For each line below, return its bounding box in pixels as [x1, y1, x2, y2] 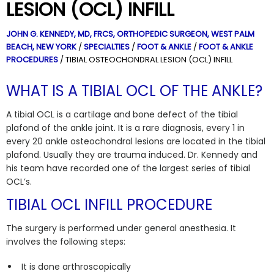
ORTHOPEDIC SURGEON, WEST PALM [115, 28, 254, 40]
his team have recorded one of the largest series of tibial [6, 161, 250, 174]
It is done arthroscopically [21, 260, 131, 273]
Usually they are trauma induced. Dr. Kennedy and [41, 148, 257, 161]
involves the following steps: [6, 235, 125, 248]
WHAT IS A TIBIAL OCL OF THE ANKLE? [6, 80, 262, 101]
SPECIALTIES [84, 40, 130, 53]
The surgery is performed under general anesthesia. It [6, 221, 236, 234]
